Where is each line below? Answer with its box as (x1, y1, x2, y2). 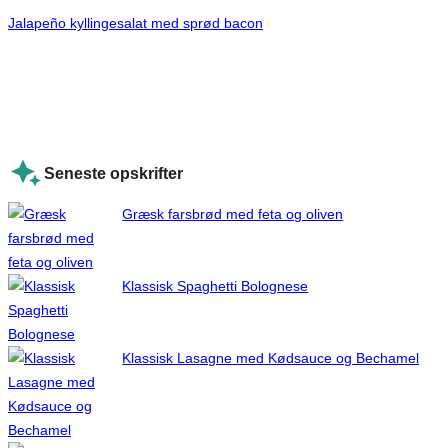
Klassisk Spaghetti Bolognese (122, 277, 309, 294)
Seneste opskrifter (44, 163, 183, 182)
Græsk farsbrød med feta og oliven (122, 205, 344, 222)
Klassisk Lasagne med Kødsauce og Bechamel (122, 349, 420, 366)
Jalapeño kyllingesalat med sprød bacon (8, 15, 263, 32)
